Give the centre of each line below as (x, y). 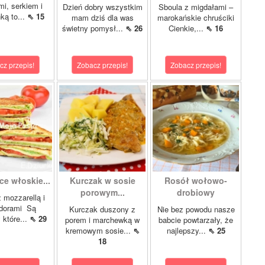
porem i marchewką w (102, 220)
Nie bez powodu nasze (196, 209)
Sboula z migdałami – (196, 7)
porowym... (102, 192)
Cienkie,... (187, 28)
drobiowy (196, 192)
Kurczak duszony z (102, 209)
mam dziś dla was (102, 17)
